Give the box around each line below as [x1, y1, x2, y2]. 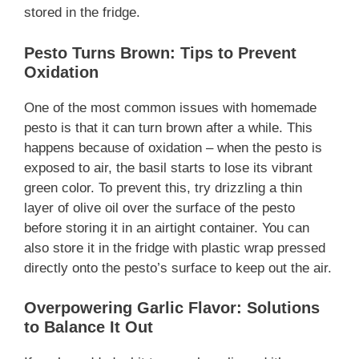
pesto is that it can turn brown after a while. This [24, 119, 313, 135]
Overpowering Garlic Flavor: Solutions [24, 299, 320, 317]
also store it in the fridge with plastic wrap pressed [24, 240, 325, 256]
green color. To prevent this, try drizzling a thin [24, 179, 302, 196]
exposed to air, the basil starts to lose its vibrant [24, 159, 313, 175]
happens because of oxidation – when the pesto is [24, 139, 322, 155]
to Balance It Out [24, 318, 153, 337]
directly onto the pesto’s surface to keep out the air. [24, 260, 332, 276]
